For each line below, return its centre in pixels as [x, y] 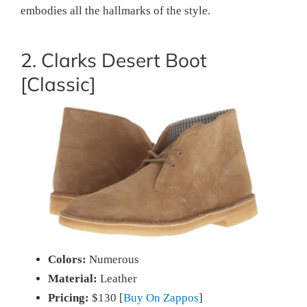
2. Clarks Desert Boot [114, 60]
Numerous [113, 259]
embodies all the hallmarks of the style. [115, 10]
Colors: [67, 259]
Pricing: [69, 297]
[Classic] [58, 84]
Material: [73, 278]
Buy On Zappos [161, 297]
